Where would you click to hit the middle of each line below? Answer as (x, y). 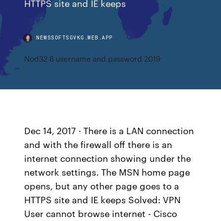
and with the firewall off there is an (98, 144)
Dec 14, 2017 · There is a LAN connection (109, 130)
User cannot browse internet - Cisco (101, 213)
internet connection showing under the (108, 158)
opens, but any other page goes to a (102, 185)
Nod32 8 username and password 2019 (92, 58)
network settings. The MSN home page (107, 172)
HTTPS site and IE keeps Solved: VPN (103, 199)
